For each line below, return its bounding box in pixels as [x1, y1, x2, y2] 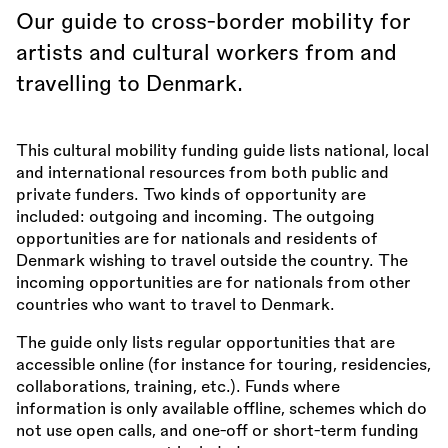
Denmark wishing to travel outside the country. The [16, 253, 408, 270]
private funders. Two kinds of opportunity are [16, 187, 366, 204]
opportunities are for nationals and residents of [16, 231, 378, 248]
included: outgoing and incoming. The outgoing [16, 209, 375, 226]
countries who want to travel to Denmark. [16, 297, 335, 314]
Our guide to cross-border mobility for [16, 11, 411, 34]
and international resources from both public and [16, 165, 389, 182]
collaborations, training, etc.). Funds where [16, 379, 340, 396]
